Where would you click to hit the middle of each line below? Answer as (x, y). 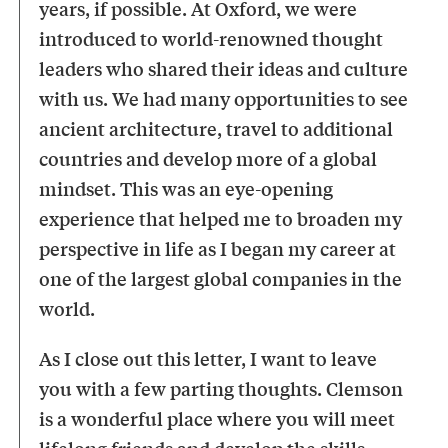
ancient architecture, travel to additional (216, 127)
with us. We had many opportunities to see (224, 97)
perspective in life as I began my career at (218, 247)
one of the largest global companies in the (221, 277)
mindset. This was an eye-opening (186, 187)
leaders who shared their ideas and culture (224, 67)
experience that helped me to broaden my (221, 217)
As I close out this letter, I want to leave (208, 357)
